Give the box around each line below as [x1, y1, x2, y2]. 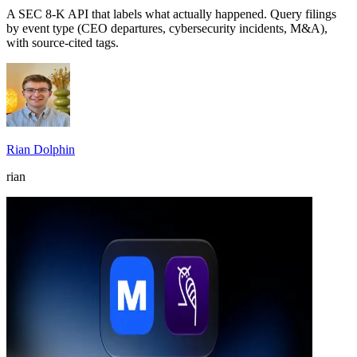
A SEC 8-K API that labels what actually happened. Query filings [6, 6, 336, 21]
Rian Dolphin [6, 142, 75, 156]
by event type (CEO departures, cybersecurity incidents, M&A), [6, 21, 328, 35]
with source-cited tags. [6, 35, 119, 49]
